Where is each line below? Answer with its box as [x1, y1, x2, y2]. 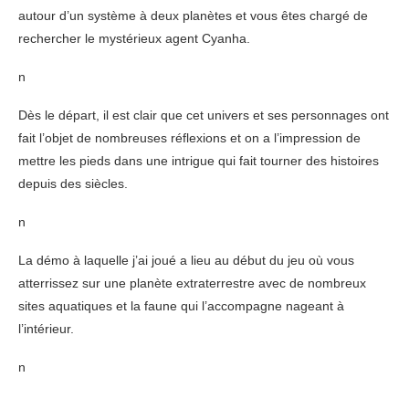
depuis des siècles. [18, 175, 128, 191]
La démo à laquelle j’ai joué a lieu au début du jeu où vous [18, 252, 354, 267]
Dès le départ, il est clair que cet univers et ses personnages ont [18, 107, 389, 122]
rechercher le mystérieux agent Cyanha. [18, 30, 250, 46]
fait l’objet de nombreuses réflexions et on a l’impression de [18, 130, 361, 145]
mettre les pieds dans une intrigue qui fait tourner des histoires [18, 152, 379, 168]
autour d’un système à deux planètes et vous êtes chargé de [18, 7, 368, 23]
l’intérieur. [18, 320, 74, 336]
